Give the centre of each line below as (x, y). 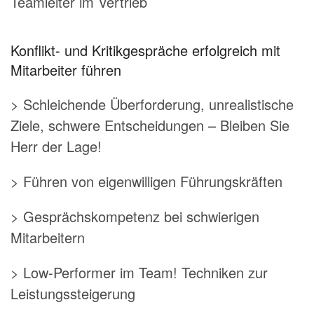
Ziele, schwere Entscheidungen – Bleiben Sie (150, 125)
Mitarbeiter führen (66, 69)
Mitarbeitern (48, 237)
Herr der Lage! (56, 146)
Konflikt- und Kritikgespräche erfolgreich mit (145, 50)
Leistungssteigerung (73, 293)
